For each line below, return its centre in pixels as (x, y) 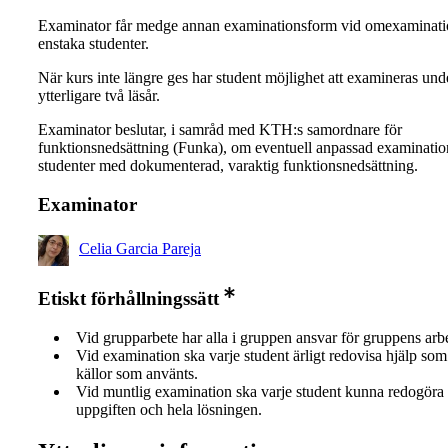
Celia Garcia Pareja (140, 248)
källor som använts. (137, 374)
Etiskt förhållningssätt (128, 299)
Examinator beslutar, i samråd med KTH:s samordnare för (220, 130)
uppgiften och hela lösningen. (169, 410)
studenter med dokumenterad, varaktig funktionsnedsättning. (228, 166)
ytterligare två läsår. (99, 96)
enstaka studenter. (93, 44)
